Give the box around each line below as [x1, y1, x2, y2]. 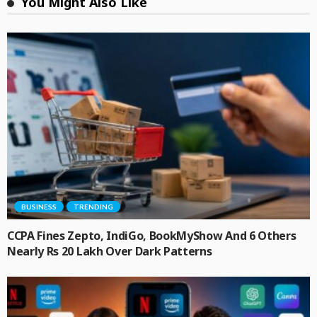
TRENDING [74, 202, 113, 212]
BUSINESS [21, 202, 57, 212]
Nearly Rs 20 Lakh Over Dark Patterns [7, 243, 212, 260]
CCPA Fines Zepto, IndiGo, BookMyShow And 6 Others [7, 228, 296, 244]
